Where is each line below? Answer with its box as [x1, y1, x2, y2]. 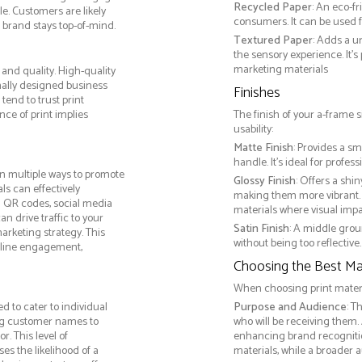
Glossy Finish [233, 172, 296, 192]
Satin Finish [233, 220, 289, 239]
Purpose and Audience [233, 298, 347, 318]
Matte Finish [233, 139, 293, 158]
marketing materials [233, 61, 328, 80]
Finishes [233, 81, 280, 106]
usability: [233, 120, 273, 140]
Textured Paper [233, 32, 313, 51]
